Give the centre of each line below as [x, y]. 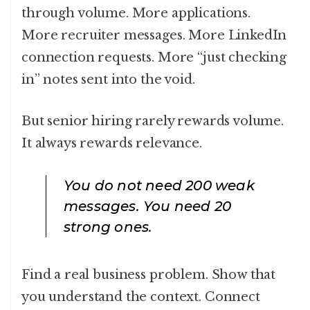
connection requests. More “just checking [154, 58]
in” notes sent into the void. [108, 80]
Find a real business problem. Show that [149, 275]
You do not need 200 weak [159, 186]
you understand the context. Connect [141, 297]
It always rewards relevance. [112, 144]
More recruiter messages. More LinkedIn [154, 36]
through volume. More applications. [136, 13]
